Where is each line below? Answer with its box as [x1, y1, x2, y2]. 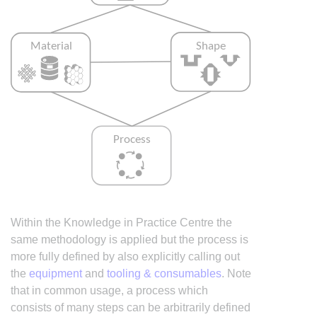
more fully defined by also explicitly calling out [11, 250, 240, 263]
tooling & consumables [107, 267, 221, 279]
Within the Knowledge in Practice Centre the [11, 216, 232, 229]
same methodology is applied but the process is [11, 233, 248, 246]
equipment [29, 267, 82, 279]
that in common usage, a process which [11, 284, 208, 296]
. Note [221, 267, 251, 279]
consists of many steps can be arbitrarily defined [11, 301, 250, 313]
